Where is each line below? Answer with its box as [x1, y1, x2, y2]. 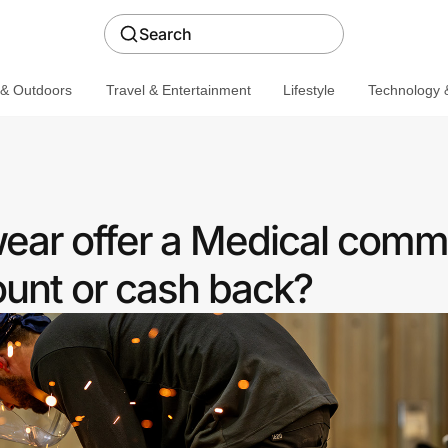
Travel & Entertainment [105, 81, 251, 98]
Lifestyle [282, 81, 335, 98]
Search [139, 24, 192, 44]
